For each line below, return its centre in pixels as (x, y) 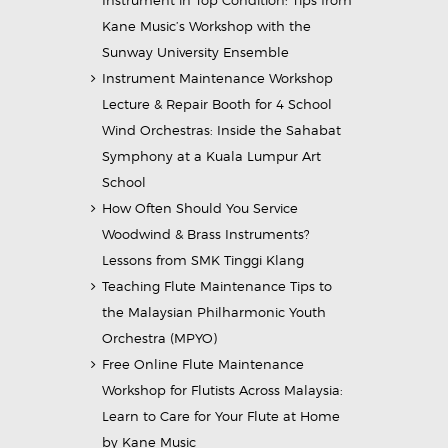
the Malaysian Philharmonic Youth (214, 312)
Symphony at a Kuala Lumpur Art (212, 156)
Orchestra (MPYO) (160, 338)
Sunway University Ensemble (196, 52)
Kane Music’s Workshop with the (207, 26)
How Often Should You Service (200, 208)
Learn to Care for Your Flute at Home (221, 416)
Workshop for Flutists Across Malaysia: (223, 390)
